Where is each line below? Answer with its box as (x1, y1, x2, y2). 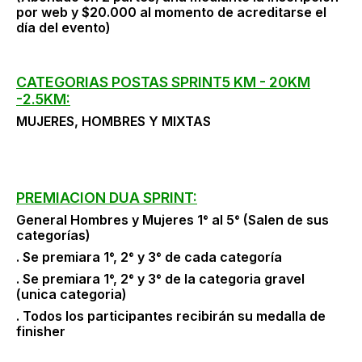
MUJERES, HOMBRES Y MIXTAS (16, 112, 211, 129)
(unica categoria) (16, 285, 127, 302)
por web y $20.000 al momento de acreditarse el (16, 3, 326, 20)
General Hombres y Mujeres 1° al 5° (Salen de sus (16, 211, 329, 228)
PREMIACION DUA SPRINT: (16, 188, 197, 206)
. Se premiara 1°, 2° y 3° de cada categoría (16, 248, 282, 265)
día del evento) (16, 19, 111, 36)
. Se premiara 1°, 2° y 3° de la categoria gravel (16, 270, 305, 287)
